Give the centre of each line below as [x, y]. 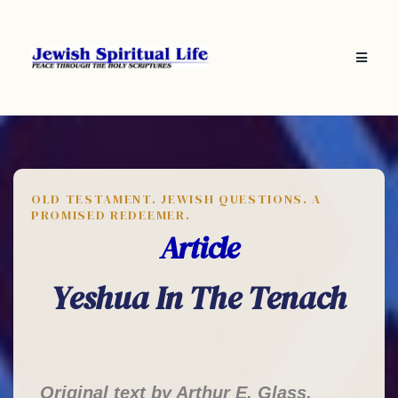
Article [199, 248]
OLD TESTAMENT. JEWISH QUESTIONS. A [177, 199]
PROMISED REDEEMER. [111, 215]
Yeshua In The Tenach [199, 298]
